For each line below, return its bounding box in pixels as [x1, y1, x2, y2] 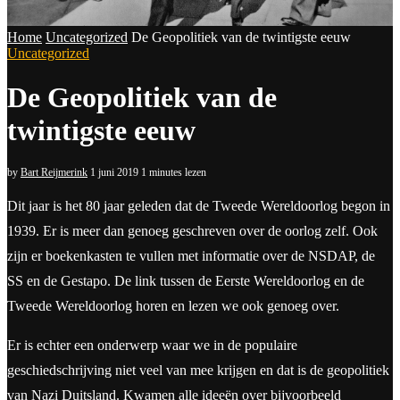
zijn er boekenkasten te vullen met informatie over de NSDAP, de [7, 248, 375, 264]
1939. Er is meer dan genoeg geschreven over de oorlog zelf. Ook [7, 223, 378, 239]
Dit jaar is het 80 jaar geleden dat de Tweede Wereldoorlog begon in [7, 198, 390, 214]
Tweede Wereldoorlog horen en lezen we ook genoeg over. [7, 298, 339, 314]
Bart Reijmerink [21, 166, 87, 179]
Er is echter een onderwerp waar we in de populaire [7, 337, 297, 354]
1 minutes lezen [141, 166, 206, 179]
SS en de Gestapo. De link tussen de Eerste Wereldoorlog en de [7, 273, 364, 289]
